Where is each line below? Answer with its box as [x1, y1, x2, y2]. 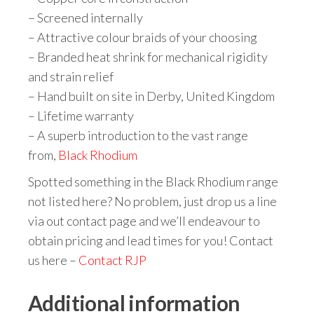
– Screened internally [28, 9, 143, 25]
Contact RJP [78, 252, 146, 268]
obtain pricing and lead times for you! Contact [28, 232, 273, 248]
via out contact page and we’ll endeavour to [28, 212, 260, 228]
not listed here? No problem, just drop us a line [28, 193, 277, 209]
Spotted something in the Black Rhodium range [28, 173, 278, 189]
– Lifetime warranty [28, 107, 134, 123]
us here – [28, 252, 78, 268]
